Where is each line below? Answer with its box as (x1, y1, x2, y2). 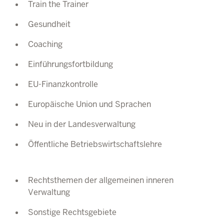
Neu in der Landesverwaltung (28, 119, 135, 129)
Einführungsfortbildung (28, 59, 113, 69)
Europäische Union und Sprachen (28, 99, 151, 109)
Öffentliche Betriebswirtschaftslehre (28, 139, 162, 149)
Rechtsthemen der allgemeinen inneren (28, 175, 173, 185)
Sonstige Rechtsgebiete (28, 207, 116, 217)
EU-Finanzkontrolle (28, 79, 98, 89)
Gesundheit (28, 19, 70, 29)
